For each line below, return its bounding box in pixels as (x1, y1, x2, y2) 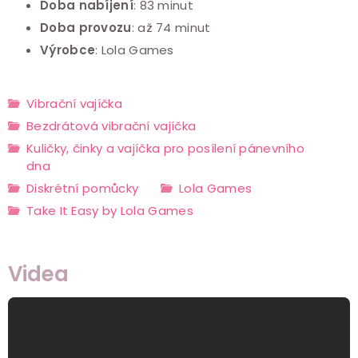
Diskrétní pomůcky (26, 179, 139, 197)
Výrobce (40, 41, 96, 58)
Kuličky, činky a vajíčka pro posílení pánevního (26, 139, 305, 157)
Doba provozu (40, 18, 132, 36)
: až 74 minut (131, 18, 211, 36)
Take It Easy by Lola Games (26, 201, 193, 219)
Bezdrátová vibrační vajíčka (26, 117, 197, 134)
